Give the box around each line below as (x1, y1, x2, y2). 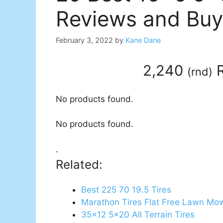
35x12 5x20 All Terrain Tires (81, 209, 195, 220)
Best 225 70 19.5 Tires (81, 184, 171, 195)
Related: (56, 157, 103, 172)
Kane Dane (125, 36, 161, 45)
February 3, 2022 (56, 36, 113, 45)
